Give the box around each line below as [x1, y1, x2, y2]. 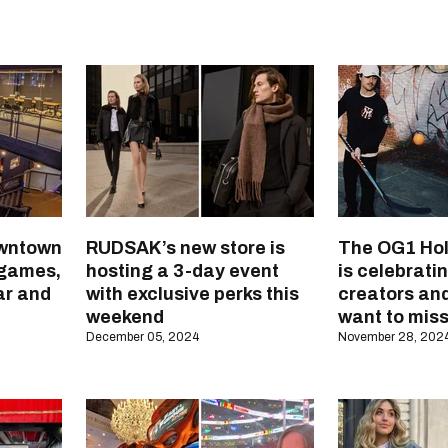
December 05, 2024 [86, 330, 199, 345]
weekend [86, 307, 164, 328]
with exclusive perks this [86, 284, 299, 305]
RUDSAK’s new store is [86, 238, 285, 259]
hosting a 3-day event [86, 261, 279, 282]
